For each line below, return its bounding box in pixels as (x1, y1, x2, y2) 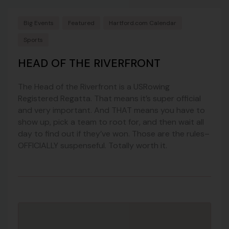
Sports (24, 36, 43, 44)
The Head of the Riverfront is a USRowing (18, 81, 170, 93)
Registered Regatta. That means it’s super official (18, 93, 201, 104)
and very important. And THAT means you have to (18, 105, 205, 116)
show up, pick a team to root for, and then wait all (18, 117, 204, 128)
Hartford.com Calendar (109, 19, 176, 28)
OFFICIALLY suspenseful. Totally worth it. (18, 140, 167, 151)
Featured (68, 19, 95, 28)
